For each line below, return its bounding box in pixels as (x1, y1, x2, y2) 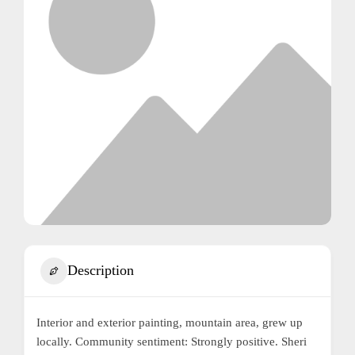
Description (67, 262, 134, 279)
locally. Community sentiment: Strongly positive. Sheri (36, 334, 307, 348)
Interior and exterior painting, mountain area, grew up (36, 315, 303, 329)
